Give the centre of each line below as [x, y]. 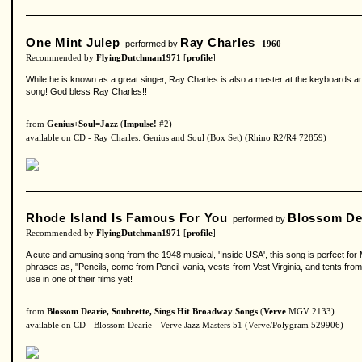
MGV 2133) [310, 311]
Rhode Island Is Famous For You [127, 218]
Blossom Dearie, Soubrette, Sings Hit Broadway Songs [152, 311]
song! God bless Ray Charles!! [86, 91]
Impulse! [140, 124]
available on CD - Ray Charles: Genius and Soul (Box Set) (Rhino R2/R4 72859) [176, 138]
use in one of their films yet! [79, 279]
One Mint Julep [73, 42]
